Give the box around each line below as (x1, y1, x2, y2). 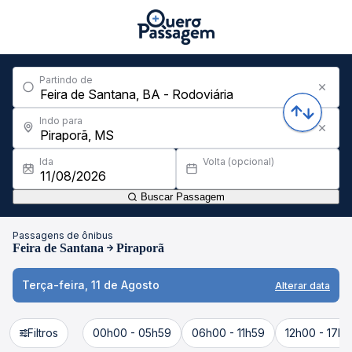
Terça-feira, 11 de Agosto (22, 278, 159, 291)
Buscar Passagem (137, 191, 225, 203)
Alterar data (275, 279, 330, 291)
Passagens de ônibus (13, 229, 113, 241)
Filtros (27, 326, 58, 339)
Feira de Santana (13, 241, 104, 255)
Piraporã (116, 241, 164, 255)
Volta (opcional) (203, 156, 274, 167)
